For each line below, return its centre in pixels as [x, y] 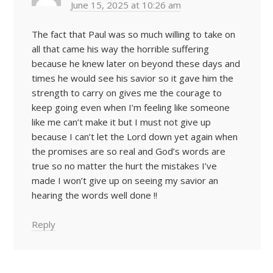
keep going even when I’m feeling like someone [131, 107]
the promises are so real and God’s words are [129, 151]
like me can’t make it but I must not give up [121, 122]
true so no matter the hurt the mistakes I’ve [124, 165]
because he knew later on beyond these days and [136, 63]
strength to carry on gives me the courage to [127, 92]
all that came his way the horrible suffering [120, 48]
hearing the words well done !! [94, 195]
